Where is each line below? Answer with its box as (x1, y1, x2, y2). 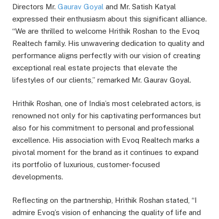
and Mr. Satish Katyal (104, 2, 176, 11)
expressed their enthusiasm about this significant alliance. (12, 15, 207, 23)
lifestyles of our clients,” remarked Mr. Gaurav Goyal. (12, 76, 191, 85)
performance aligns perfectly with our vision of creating (12, 51, 200, 60)
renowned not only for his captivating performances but (12, 111, 201, 120)
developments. (12, 173, 63, 181)
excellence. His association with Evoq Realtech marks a (12, 136, 199, 145)
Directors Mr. (12, 2, 58, 11)
